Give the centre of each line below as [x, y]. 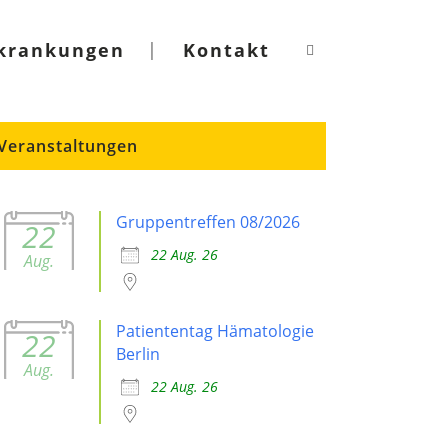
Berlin [138, 354]
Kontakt [226, 50]
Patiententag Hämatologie [215, 331]
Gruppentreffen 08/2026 [208, 222]
